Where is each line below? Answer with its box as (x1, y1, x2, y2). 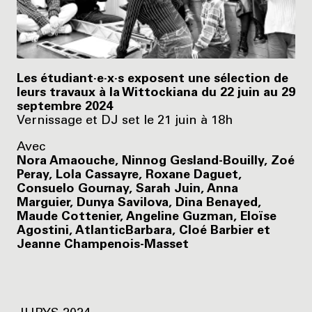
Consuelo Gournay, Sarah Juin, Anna (17, 182, 238, 196)
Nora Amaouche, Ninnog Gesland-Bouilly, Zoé (17, 155, 295, 168)
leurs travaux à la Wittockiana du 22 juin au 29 (17, 86, 295, 100)
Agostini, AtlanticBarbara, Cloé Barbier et (17, 224, 270, 237)
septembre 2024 (17, 100, 113, 114)
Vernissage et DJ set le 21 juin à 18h (17, 114, 233, 127)
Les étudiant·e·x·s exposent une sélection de (17, 72, 288, 86)
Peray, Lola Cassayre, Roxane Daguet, (17, 169, 242, 182)
